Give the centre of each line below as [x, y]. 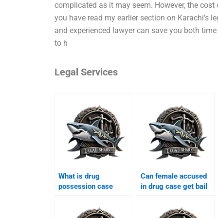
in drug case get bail [174, 187]
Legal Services [86, 72]
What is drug [79, 176]
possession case [86, 187]
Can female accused [174, 176]
